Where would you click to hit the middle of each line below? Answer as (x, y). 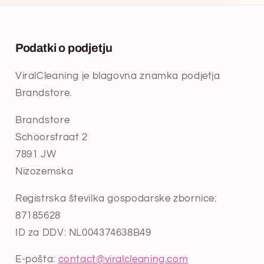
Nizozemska (44, 171)
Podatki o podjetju (64, 48)
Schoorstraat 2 (51, 137)
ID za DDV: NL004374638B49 (83, 232)
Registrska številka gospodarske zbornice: (116, 198)
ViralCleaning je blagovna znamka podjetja (118, 76)
